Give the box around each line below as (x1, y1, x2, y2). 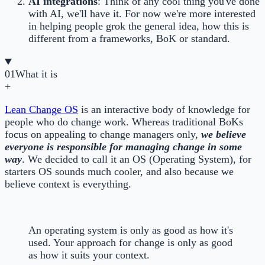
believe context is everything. (5, 178, 131, 190)
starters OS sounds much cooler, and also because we (5, 166, 234, 178)
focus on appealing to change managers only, (5, 128, 201, 141)
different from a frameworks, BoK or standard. (28, 33, 230, 45)
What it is (15, 68, 57, 80)
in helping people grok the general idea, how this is (28, 20, 249, 33)
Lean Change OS (5, 104, 78, 116)
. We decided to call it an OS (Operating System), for (22, 153, 251, 166)
